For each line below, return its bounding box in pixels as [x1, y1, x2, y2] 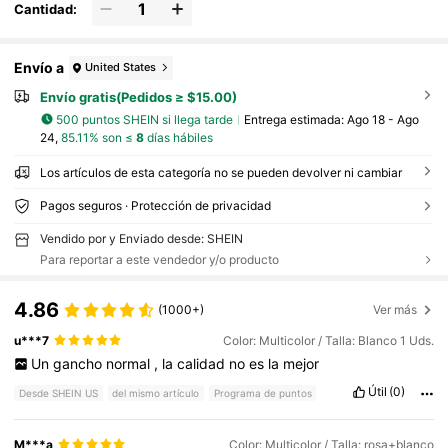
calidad [176, 354, 229, 372]
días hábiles [143, 130, 213, 146]
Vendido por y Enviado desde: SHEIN [39, 231, 243, 247]
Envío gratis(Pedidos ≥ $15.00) [39, 88, 237, 105]
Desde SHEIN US [19, 387, 99, 400]
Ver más [373, 302, 418, 318]
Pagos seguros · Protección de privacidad [39, 198, 271, 214]
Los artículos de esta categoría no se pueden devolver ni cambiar [39, 165, 402, 181]
